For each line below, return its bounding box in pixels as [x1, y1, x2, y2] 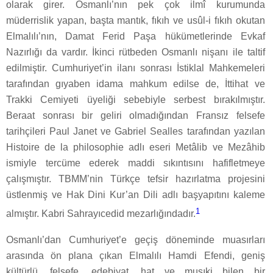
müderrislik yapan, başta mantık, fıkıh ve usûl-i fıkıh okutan [6, 15, 265, 26]
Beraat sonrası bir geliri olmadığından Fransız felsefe [6, 110, 265, 121]
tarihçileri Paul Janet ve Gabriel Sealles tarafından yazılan [6, 126, 265, 137]
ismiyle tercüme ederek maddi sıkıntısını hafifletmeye [6, 158, 265, 169]
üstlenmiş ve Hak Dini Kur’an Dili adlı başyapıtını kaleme [6, 190, 265, 200]
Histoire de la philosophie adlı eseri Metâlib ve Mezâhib [6, 142, 265, 153]
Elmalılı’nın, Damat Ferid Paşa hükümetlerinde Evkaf [6, 31, 265, 42]
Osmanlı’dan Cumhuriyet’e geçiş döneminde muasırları [6, 234, 265, 245]
